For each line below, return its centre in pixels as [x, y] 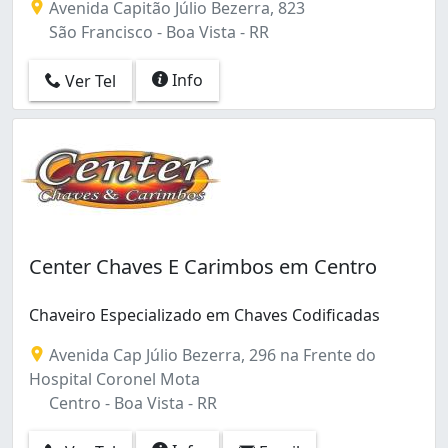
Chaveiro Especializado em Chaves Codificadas [204, 314]
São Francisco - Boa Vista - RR [157, 31]
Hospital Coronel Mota [114, 378]
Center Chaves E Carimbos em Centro [203, 266]
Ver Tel [88, 81]
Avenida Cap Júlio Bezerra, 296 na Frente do [210, 354]
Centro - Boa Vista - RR [131, 402]
